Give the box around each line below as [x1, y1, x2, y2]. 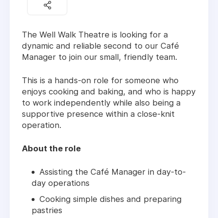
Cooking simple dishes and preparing [39, 194, 182, 204]
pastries [32, 205, 62, 216]
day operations [32, 178, 90, 188]
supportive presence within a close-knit [22, 109, 175, 119]
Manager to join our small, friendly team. [22, 52, 177, 62]
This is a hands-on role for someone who [22, 75, 179, 86]
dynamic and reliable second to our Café [22, 41, 179, 51]
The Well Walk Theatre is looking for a [22, 30, 168, 40]
